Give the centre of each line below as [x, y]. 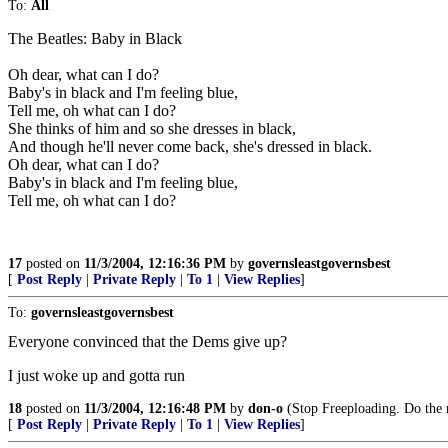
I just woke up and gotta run [96, 375]
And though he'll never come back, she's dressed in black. [190, 146]
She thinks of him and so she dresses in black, [152, 128]
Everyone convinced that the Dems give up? [147, 341]
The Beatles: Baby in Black [95, 38]
